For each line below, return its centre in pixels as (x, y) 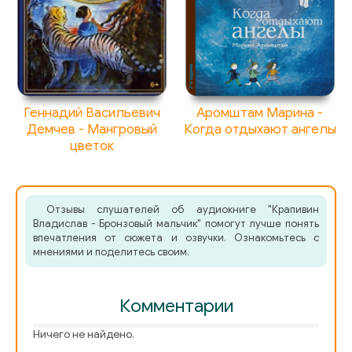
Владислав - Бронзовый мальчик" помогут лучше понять (176, 224)
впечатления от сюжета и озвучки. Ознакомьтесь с (176, 238)
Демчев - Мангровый (92, 130)
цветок (92, 146)
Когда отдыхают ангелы (260, 130)
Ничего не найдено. (84, 335)
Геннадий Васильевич (92, 113)
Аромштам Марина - (260, 113)
